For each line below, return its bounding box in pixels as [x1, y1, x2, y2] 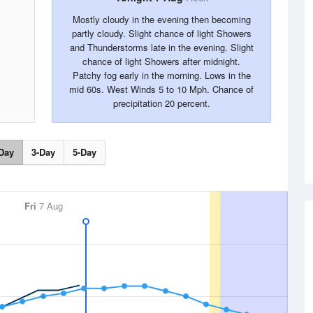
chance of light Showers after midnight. [82, 54, 240, 68]
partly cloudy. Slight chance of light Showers [71, 27, 252, 40]
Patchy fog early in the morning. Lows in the [72, 68, 251, 82]
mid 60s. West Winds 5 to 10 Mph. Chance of [69, 82, 254, 96]
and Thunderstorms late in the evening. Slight [69, 41, 254, 54]
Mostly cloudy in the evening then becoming [72, 13, 251, 26]
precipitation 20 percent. [112, 96, 210, 110]
